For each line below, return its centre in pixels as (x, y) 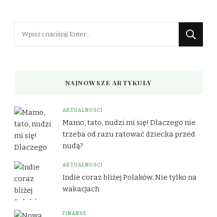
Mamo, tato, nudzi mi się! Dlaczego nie (129, 123)
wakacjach (81, 189)
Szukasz (30, 29)
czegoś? (29, 43)
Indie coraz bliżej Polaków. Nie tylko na (130, 178)
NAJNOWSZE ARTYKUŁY (108, 83)
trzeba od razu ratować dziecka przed (129, 134)
